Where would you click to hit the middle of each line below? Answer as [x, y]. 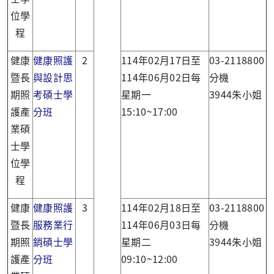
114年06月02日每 [161, 77]
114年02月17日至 [161, 60]
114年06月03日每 [161, 224]
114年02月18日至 [161, 207]
